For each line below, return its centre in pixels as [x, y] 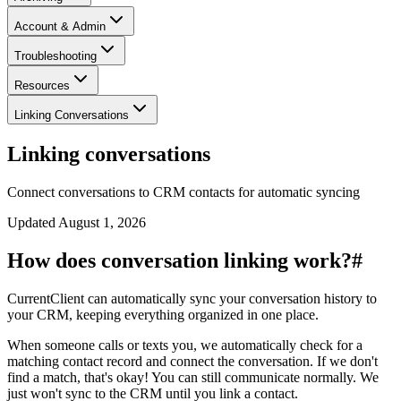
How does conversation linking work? [179, 260]
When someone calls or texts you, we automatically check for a [185, 345]
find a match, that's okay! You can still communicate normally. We [193, 377]
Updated [33, 222]
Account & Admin [60, 26]
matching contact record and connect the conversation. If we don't [192, 361]
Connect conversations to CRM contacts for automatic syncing [183, 192]
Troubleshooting [55, 56]
